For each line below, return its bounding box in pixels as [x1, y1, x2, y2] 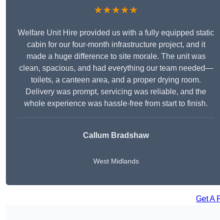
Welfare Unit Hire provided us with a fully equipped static [18, 28, 214, 37]
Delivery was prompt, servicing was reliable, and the [26, 87, 206, 96]
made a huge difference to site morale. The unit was [26, 52, 206, 61]
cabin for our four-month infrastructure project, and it [27, 40, 205, 49]
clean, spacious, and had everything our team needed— [19, 64, 213, 73]
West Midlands [93, 157, 139, 165]
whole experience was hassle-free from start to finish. [24, 99, 208, 108]
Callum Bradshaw [83, 131, 149, 140]
